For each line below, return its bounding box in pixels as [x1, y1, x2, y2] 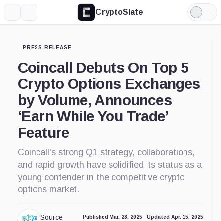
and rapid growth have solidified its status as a [18, 160, 202, 170]
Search [29, 11, 54, 20]
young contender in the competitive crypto [18, 172, 184, 182]
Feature [18, 124, 69, 141]
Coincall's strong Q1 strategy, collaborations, [18, 147, 195, 157]
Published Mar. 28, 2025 [83, 214, 142, 220]
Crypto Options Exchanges [18, 75, 200, 92]
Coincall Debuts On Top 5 [18, 59, 189, 75]
